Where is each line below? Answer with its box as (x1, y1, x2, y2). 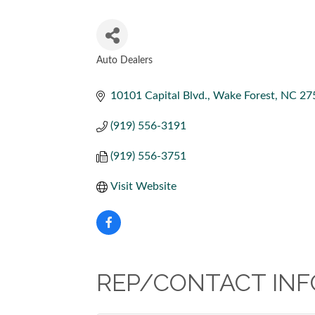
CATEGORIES (96, 63, 183, 80)
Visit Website (110, 181, 176, 192)
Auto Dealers (96, 56, 153, 65)
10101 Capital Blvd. (110, 90, 207, 101)
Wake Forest (213, 90, 275, 101)
